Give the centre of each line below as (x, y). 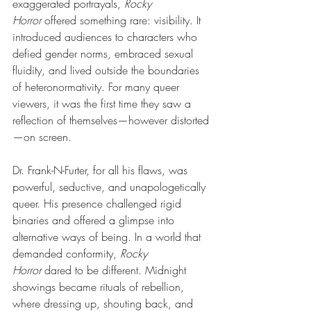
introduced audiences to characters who (107, 36)
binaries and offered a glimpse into (95, 220)
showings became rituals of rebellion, (100, 286)
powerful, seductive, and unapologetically (111, 186)
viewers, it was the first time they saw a (103, 103)
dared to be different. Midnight (117, 270)
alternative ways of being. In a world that (108, 236)
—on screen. (42, 136)
